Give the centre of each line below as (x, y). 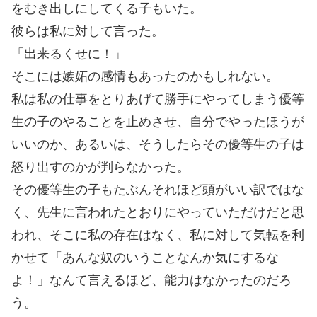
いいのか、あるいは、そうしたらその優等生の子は (158, 144)
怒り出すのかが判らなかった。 (100, 167)
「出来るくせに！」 (69, 53)
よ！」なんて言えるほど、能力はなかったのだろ (151, 280)
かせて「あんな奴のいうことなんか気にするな (145, 257)
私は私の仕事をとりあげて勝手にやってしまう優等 (158, 99)
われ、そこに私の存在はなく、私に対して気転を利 (158, 235)
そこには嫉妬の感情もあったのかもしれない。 (145, 76)
